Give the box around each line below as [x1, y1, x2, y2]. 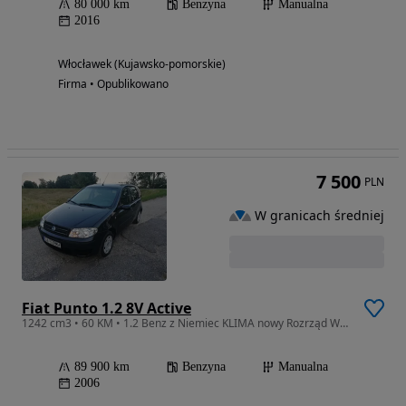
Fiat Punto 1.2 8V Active [22, 298, 191, 319]
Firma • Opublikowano [58, 76, 169, 92]
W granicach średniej [255, 206, 384, 224]
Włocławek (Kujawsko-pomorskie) [58, 56, 226, 72]
